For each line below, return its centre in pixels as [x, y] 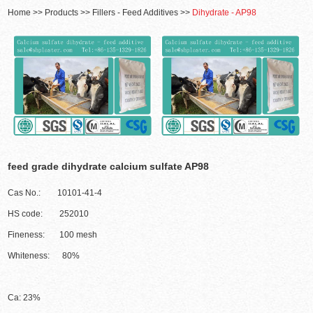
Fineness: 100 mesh [53, 235]
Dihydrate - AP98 [225, 13]
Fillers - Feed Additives [136, 13]
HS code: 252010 [49, 214]
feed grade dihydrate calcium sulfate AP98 [109, 167]
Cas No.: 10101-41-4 [55, 193]
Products [62, 13]
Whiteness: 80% [44, 256]
